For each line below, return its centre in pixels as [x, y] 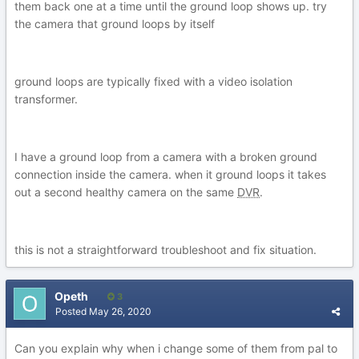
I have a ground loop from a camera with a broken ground [166, 157]
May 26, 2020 [120, 311]
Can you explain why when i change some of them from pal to [176, 348]
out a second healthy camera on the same [126, 192]
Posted [72, 311]
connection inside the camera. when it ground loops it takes [170, 174]
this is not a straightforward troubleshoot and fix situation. [165, 250]
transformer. [46, 99]
